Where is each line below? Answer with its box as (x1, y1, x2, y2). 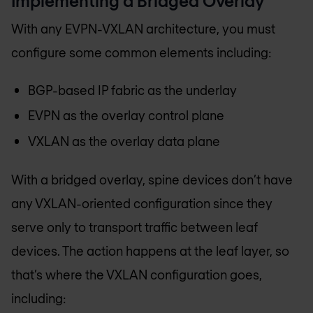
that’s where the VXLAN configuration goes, (11, 267, 262, 283)
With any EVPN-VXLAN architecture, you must (11, 20, 275, 36)
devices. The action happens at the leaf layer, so (11, 243, 289, 259)
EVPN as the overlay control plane (28, 108, 224, 124)
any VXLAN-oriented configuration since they (11, 196, 272, 212)
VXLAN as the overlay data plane (28, 133, 220, 149)
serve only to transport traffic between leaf (11, 219, 258, 235)
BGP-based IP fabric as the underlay (28, 82, 237, 99)
